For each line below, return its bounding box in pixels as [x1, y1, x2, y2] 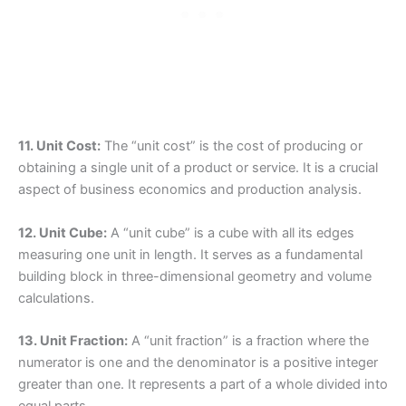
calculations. [18, 289, 94, 306]
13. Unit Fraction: [18, 333, 128, 350]
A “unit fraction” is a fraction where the [128, 333, 369, 350]
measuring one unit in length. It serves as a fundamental [18, 246, 362, 263]
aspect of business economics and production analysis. [18, 181, 362, 198]
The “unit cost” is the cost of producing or [101, 138, 362, 155]
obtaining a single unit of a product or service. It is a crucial [18, 159, 378, 177]
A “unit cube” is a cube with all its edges [107, 224, 354, 241]
